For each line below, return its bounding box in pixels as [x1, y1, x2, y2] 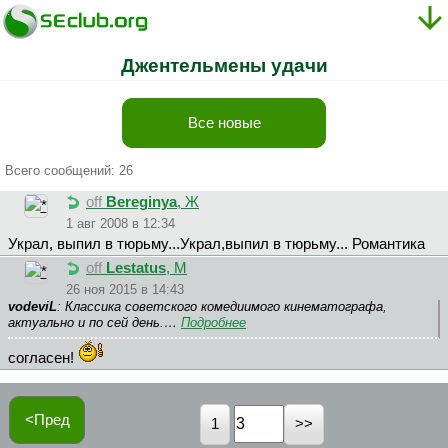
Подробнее [181, 315, 246, 331]
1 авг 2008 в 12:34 [66, 216, 175, 232]
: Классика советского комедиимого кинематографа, [57, 299, 387, 315]
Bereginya [106, 194, 177, 211]
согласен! [8, 350, 78, 367]
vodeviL [8, 299, 57, 315]
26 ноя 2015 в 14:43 [66, 282, 184, 298]
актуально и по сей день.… [8, 315, 181, 331]
